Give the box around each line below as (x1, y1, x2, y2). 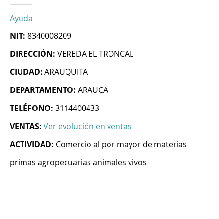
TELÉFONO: (10, 103, 53, 114)
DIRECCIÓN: (10, 48, 55, 60)
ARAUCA (78, 85, 108, 96)
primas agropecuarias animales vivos (10, 157, 147, 168)
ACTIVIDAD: (10, 139, 54, 150)
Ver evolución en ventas (44, 121, 131, 132)
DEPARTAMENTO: (10, 85, 76, 96)
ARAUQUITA (44, 66, 88, 78)
